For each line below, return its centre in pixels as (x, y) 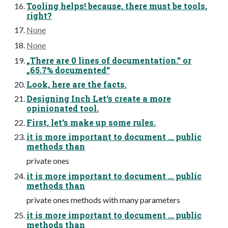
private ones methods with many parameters (103, 200)
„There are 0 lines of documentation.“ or (109, 61)
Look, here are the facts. (77, 84)
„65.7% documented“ (68, 70)
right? (39, 16)
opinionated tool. (63, 108)
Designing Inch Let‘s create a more (99, 99)
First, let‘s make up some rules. (91, 123)
